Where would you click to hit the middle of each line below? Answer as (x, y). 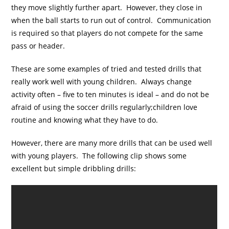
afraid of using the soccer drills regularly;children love (105, 107)
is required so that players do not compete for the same (107, 33)
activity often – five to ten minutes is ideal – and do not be (110, 95)
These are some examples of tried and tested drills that (107, 69)
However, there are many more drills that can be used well (112, 143)
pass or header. (38, 46)
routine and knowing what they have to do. (85, 120)
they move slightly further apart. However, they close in (107, 8)
